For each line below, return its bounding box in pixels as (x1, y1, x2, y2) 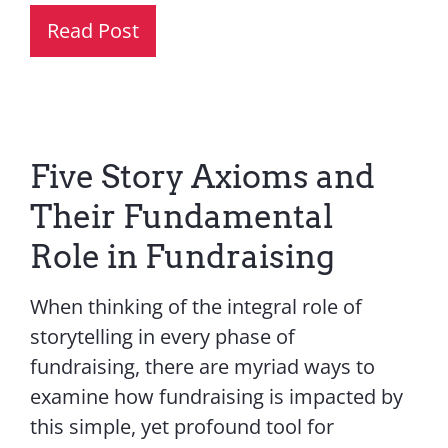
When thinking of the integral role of (29, 293, 362, 320)
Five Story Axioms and (29, 157, 375, 196)
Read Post (46, 17, 139, 44)
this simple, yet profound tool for (29, 413, 334, 440)
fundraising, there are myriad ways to (29, 353, 375, 380)
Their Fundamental (29, 197, 333, 236)
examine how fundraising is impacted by (29, 383, 403, 410)
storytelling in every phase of (29, 323, 295, 350)
